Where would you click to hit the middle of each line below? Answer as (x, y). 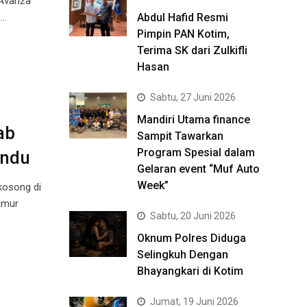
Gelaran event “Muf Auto (198, 169)
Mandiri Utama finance (194, 120)
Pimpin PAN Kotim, (183, 34)
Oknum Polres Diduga (192, 238)
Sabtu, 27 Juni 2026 (193, 97)
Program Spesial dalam (196, 152)
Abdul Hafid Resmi (183, 17)
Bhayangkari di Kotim (190, 271)
